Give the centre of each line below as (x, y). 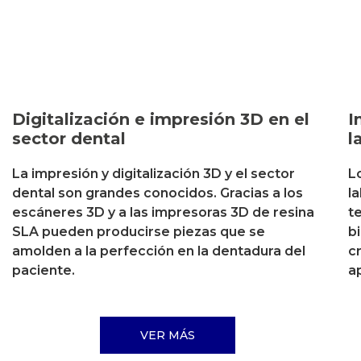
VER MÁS (168, 335)
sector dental (69, 139)
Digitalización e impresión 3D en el (161, 120)
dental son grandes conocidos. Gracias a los (158, 193)
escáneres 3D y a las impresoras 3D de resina (163, 213)
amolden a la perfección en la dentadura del (159, 251)
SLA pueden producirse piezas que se (139, 232)
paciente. (44, 271)
